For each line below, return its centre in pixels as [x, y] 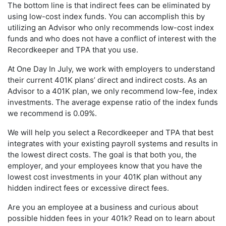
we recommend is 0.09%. [52, 113]
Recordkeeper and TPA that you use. [73, 49]
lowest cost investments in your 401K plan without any [105, 177]
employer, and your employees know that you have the [105, 165]
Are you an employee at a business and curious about [103, 207]
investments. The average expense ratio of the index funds [113, 102]
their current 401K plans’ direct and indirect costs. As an [107, 80]
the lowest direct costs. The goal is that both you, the [102, 154]
